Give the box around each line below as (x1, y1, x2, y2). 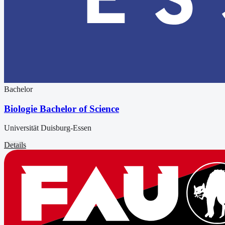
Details (4, 141, 26, 150)
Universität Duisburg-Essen (4, 124, 91, 133)
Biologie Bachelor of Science (4, 103, 119, 114)
